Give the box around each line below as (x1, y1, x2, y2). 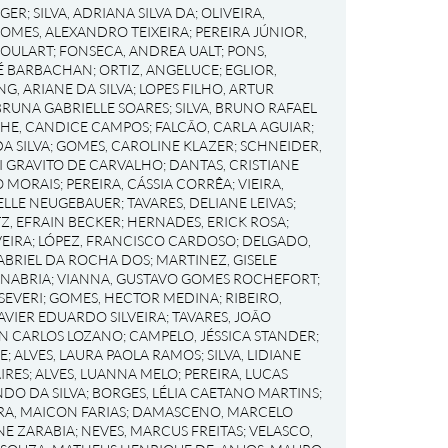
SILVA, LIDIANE (206, 346, 301, 363)
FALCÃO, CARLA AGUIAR (154, 118, 311, 135)
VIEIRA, (237, 175, 284, 192)
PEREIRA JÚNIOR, (194, 23, 307, 40)
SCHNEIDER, (239, 137, 322, 154)
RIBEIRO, (224, 289, 282, 306)
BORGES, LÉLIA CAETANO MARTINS (91, 384, 319, 401)
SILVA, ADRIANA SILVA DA (32, 4, 195, 21)
